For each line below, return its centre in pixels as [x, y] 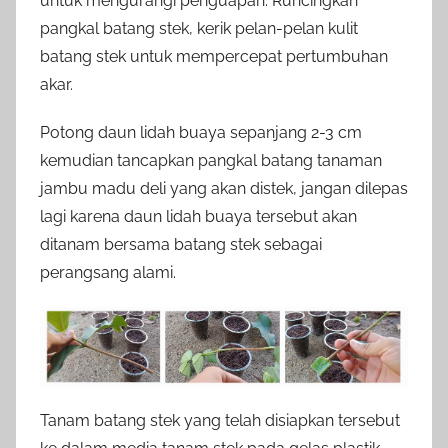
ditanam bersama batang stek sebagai [181, 244]
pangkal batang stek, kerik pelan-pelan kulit [199, 28]
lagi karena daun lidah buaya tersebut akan [198, 216]
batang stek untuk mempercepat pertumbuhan [214, 56]
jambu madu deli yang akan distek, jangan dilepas [224, 188]
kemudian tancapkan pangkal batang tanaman [211, 160]
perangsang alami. [108, 272]
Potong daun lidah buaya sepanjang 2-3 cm [201, 132]
